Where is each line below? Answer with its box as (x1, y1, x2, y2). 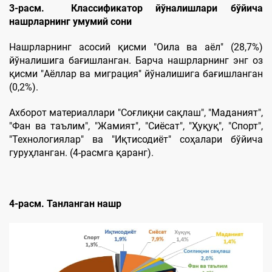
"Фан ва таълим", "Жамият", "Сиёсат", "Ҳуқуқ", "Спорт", (9, 120, 263, 132)
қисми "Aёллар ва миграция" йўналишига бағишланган (9, 68, 263, 80)
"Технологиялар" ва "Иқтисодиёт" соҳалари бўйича (9, 134, 263, 146)
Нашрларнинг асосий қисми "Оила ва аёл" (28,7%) (9, 41, 263, 53)
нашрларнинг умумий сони (9, 16, 132, 28)
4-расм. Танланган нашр (9, 198, 121, 210)
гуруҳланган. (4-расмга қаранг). (9, 147, 154, 159)
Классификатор (70, 2, 143, 15)
